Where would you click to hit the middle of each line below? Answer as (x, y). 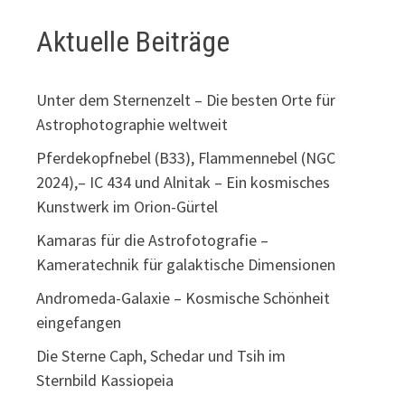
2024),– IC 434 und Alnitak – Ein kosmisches (184, 182)
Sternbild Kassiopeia (105, 380)
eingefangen (79, 322)
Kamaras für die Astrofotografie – (153, 240)
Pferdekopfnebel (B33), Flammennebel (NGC (186, 157)
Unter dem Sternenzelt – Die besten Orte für (186, 99)
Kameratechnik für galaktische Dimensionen (186, 264)
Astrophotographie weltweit (132, 124)
